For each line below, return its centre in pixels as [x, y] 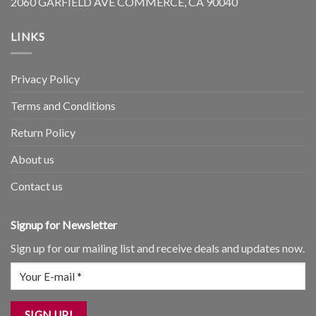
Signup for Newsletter [64, 225]
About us [32, 159]
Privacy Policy [45, 79]
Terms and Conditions [63, 106]
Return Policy [43, 133]
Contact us [37, 186]
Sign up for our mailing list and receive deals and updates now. [158, 248]
